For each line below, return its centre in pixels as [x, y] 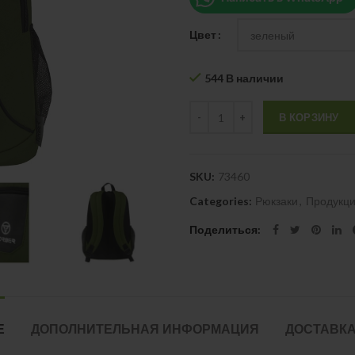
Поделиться [223, 229]
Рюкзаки [277, 201]
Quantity [211, 108]
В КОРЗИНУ [309, 117]
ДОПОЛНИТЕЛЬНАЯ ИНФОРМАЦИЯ [145, 329]
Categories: [222, 201]
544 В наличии [244, 78]
